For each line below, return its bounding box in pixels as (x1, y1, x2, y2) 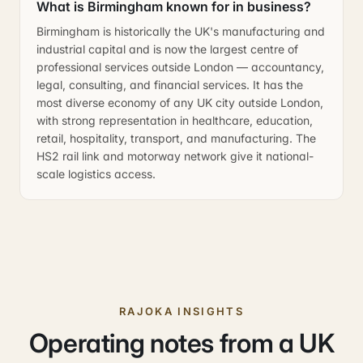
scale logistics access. (36, 167, 156, 181)
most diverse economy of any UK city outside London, (36, 96, 323, 109)
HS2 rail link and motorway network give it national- (36, 149, 314, 163)
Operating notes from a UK (28, 327, 335, 359)
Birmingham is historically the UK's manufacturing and (36, 24, 325, 38)
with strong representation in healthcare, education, (36, 113, 313, 127)
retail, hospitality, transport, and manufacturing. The (36, 131, 316, 145)
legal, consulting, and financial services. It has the (36, 78, 303, 92)
